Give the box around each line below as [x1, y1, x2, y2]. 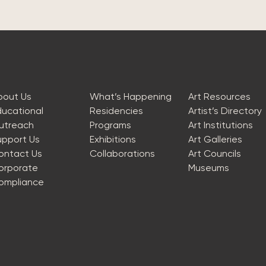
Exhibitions [89, 134, 136, 145]
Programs [89, 119, 131, 131]
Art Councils [188, 148, 242, 159]
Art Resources [188, 91, 251, 102]
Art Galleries [188, 134, 243, 145]
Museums [188, 162, 230, 173]
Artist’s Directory [188, 105, 262, 116]
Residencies [89, 105, 143, 116]
